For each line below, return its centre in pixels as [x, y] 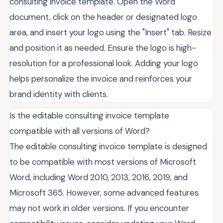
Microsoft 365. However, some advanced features [104, 192]
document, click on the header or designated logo [103, 17]
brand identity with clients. [59, 94]
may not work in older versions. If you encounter [99, 208]
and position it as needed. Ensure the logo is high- [103, 48]
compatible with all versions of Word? [80, 131]
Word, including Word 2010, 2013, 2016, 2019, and [99, 177]
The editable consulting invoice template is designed [108, 146]
